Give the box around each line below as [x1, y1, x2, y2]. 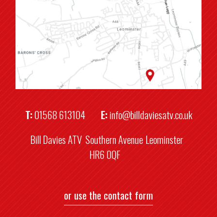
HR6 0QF [90, 147, 121, 162]
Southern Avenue [85, 132, 143, 147]
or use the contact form [64, 187, 153, 203]
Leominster [146, 132, 184, 147]
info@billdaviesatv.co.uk [109, 107, 192, 122]
